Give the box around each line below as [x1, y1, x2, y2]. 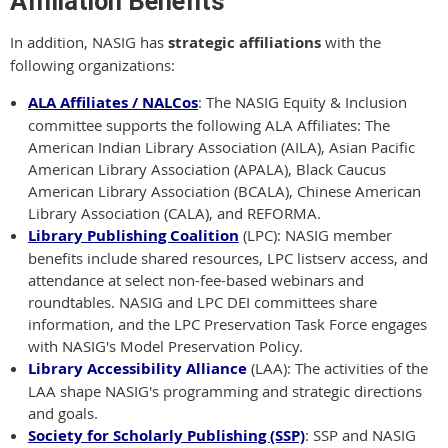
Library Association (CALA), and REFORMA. [28, 203, 321, 223]
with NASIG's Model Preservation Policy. [28, 336, 307, 356]
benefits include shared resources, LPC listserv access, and [28, 248, 428, 268]
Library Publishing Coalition [28, 225, 239, 246]
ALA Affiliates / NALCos [28, 92, 198, 113]
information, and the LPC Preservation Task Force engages [28, 314, 427, 334]
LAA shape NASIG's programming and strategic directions [28, 381, 422, 401]
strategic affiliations [168, 32, 321, 53]
